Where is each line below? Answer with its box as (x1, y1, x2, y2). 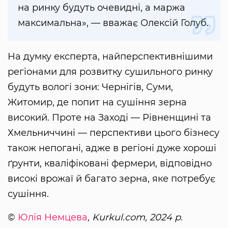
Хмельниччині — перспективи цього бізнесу (8, 127, 219, 139)
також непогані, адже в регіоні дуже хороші (8, 142, 216, 154)
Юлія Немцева (18, 212, 88, 223)
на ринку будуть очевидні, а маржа (18, 2, 185, 14)
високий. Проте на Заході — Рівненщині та (8, 112, 211, 124)
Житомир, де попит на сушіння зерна (8, 97, 187, 108)
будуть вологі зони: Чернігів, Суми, (8, 81, 173, 93)
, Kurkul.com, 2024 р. (88, 212, 183, 223)
